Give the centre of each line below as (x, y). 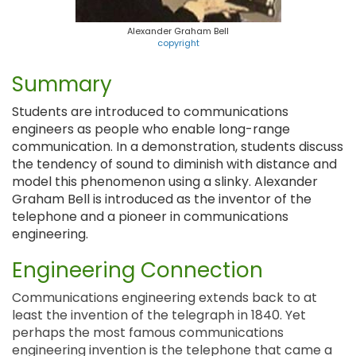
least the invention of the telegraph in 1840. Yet (159, 315)
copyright (178, 43)
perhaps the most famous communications (148, 333)
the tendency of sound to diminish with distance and (174, 164)
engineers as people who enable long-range (151, 129)
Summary (62, 84)
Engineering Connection (137, 270)
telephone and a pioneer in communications (150, 217)
